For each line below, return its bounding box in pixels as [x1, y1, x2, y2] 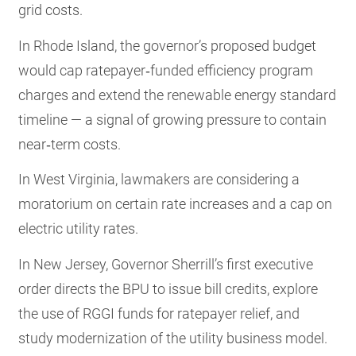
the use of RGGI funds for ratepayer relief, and [18, 304, 300, 322]
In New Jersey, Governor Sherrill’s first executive [18, 255, 314, 273]
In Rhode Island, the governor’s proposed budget [18, 37, 317, 54]
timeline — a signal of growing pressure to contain [18, 110, 327, 128]
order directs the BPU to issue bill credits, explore [18, 280, 319, 297]
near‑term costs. [18, 135, 122, 153]
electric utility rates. [18, 220, 139, 238]
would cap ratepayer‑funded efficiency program [18, 61, 314, 79]
